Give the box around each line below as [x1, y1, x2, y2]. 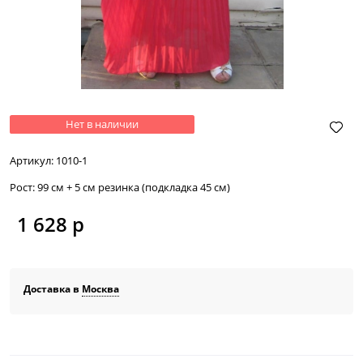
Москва [82, 282, 120, 297]
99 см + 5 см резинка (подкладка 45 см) [37, 179, 230, 194]
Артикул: [10, 152, 53, 168]
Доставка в [23, 282, 83, 297]
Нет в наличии [66, 116, 139, 131]
